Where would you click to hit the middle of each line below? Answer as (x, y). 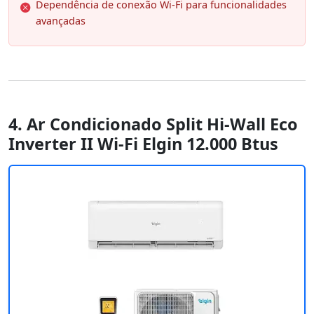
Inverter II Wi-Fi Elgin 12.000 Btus (143, 144)
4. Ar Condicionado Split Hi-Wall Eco (153, 124)
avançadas (61, 21)
